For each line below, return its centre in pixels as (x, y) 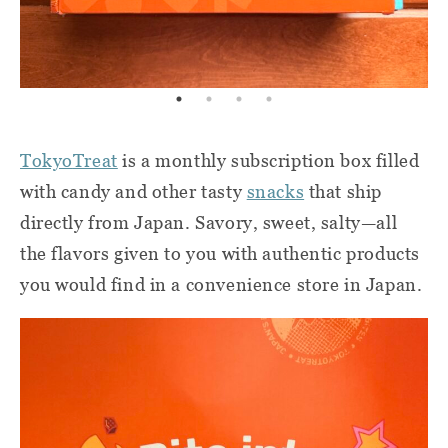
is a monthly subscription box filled (268, 160)
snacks (275, 191)
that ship (343, 191)
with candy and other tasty (133, 191)
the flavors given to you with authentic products (220, 253)
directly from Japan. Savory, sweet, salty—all (209, 222)
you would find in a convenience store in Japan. (221, 284)
